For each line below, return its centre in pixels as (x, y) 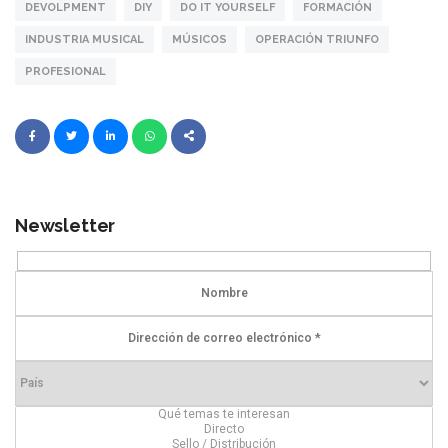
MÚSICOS (199, 40)
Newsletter (65, 226)
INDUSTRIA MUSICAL (84, 40)
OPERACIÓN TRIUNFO (317, 40)
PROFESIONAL (65, 72)
